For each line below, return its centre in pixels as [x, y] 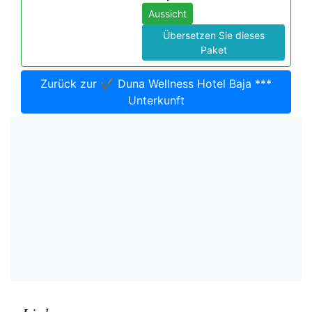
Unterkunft [156, 100]
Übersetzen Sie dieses [213, 35]
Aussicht [167, 14]
